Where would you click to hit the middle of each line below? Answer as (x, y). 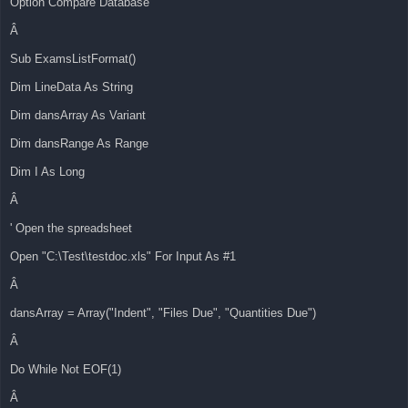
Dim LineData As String (71, 87)
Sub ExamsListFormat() (73, 59)
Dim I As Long (47, 172)
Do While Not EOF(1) (66, 370)
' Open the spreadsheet (71, 229)
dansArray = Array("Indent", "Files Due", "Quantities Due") (163, 313)
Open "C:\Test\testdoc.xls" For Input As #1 (123, 257)
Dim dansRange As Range (79, 144)
